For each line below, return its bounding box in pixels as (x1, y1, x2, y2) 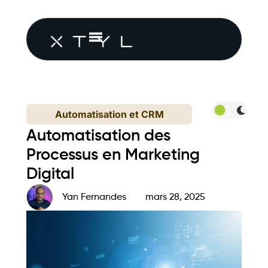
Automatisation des (26, 128, 170, 144)
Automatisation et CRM (54, 108, 164, 120)
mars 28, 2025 (145, 193, 205, 202)
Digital (26, 166, 74, 182)
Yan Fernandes (62, 193, 126, 202)
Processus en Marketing (26, 147, 200, 163)
